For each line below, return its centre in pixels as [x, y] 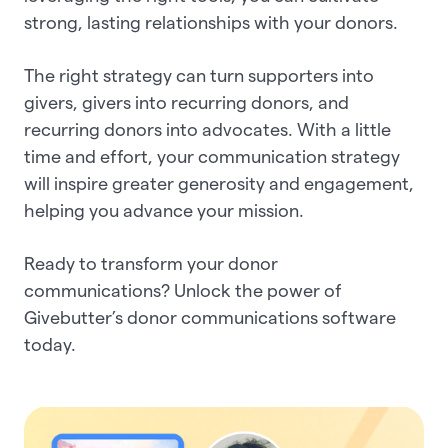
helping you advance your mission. [166, 211]
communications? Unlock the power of [183, 291]
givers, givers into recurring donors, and [186, 103]
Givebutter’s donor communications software [210, 318]
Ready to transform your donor [151, 264]
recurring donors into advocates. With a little [207, 130]
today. [52, 345]
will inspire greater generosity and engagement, [219, 184]
